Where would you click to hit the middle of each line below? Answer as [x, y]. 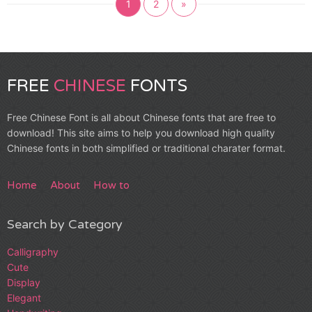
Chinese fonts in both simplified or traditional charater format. [146, 148]
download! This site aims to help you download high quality [141, 132]
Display [24, 282]
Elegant [24, 297]
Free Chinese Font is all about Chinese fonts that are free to [141, 117]
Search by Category [65, 224]
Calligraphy [33, 251]
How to [111, 185]
